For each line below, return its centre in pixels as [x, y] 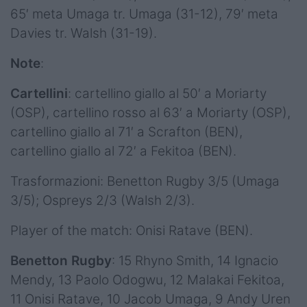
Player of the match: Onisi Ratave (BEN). [132, 230]
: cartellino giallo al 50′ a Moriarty [167, 93]
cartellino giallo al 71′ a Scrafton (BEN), [126, 132]
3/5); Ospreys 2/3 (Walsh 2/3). [104, 200]
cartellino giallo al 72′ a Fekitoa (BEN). [125, 151]
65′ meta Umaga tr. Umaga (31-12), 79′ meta [144, 14]
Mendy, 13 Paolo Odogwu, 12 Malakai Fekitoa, [147, 280]
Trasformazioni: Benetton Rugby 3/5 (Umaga [145, 181]
